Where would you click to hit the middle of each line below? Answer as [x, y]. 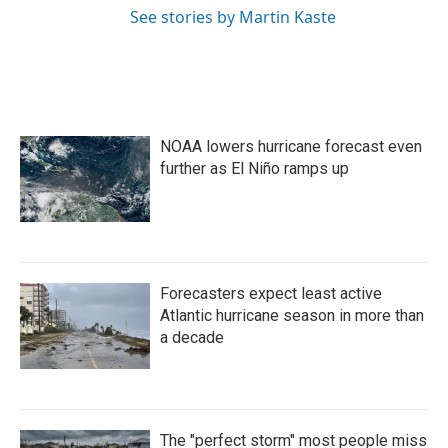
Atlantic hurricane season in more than [292, 315]
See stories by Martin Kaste [233, 17]
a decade [192, 337]
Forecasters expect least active [271, 293]
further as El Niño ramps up [254, 168]
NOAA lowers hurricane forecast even [291, 146]
